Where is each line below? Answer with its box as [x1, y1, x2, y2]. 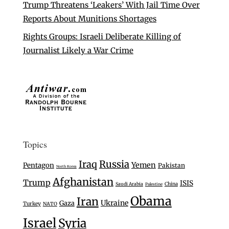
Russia [99, 158, 129, 170]
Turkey [22, 200, 41, 207]
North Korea [56, 164, 77, 169]
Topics [22, 138, 47, 150]
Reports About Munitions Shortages [22, 14, 156, 24]
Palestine [145, 181, 163, 187]
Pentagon [22, 161, 54, 170]
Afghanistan [52, 175, 113, 188]
